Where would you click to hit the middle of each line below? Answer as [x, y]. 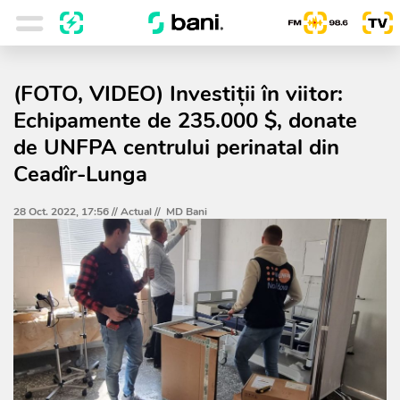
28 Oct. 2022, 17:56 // [67, 212]
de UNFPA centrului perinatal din [176, 147]
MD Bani [187, 212]
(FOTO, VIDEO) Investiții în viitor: [178, 94]
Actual [136, 212]
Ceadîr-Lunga [80, 174]
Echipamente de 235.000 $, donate [185, 121]
